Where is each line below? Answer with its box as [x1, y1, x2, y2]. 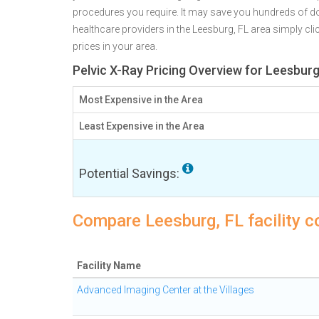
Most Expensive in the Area [79, 94, 203, 105]
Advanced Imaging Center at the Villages [77, 284, 254, 296]
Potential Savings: [79, 166, 182, 181]
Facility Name [77, 260, 141, 271]
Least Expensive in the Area [79, 120, 204, 132]
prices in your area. [73, 41, 157, 52]
